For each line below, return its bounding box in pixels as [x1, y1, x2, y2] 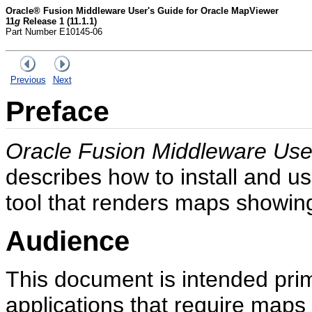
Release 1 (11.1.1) [20, 16, 97, 26]
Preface [6, 94, 109, 127]
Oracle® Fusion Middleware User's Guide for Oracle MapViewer [6, 6, 279, 16]
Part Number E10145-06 [6, 26, 102, 37]
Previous [10, 75, 46, 85]
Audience [6, 225, 130, 256]
